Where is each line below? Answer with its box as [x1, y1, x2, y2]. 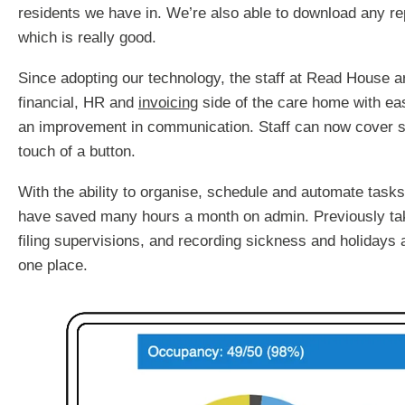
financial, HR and [18, 93, 138, 111]
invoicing [138, 93, 198, 111]
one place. [18, 256, 97, 274]
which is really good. [18, 28, 156, 46]
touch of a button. [18, 142, 136, 160]
